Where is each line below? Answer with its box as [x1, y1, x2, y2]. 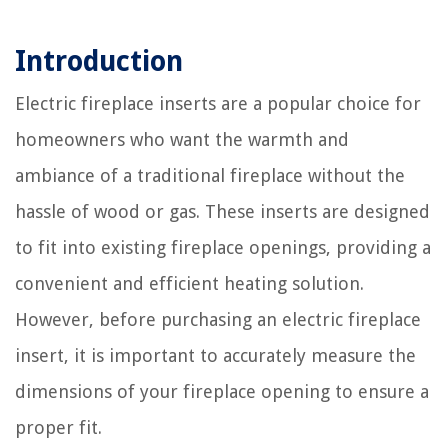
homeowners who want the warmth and [15, 128, 349, 150]
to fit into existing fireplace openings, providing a [15, 236, 431, 258]
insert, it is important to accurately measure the [15, 344, 416, 366]
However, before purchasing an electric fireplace [15, 308, 421, 330]
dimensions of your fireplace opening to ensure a [15, 380, 429, 402]
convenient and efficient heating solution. [15, 272, 364, 294]
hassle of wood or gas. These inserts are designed [15, 200, 430, 222]
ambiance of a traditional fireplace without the [15, 164, 405, 186]
